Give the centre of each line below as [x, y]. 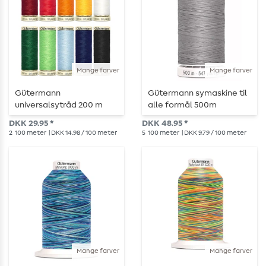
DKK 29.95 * [31, 124]
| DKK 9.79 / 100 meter [213, 133]
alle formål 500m [182, 105]
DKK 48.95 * [165, 124]
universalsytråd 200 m [59, 105]
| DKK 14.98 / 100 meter [82, 133]
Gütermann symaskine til [197, 94]
